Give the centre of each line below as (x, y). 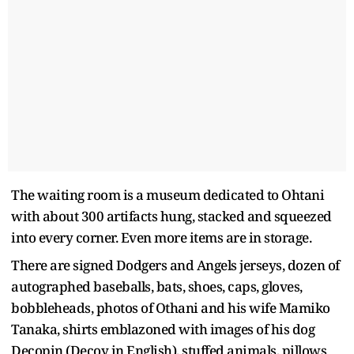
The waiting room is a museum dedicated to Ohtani (168, 194)
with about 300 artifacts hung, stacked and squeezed (171, 216)
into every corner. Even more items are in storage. (161, 237)
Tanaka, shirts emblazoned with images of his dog (163, 329)
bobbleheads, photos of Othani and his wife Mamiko (171, 307)
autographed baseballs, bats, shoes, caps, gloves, (157, 286)
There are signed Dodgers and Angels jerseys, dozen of (175, 265)
